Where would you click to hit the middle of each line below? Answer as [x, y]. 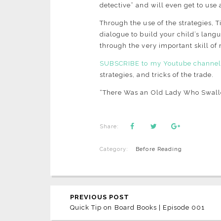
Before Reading [159, 149]
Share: [110, 127]
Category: [114, 149]
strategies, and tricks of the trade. [157, 75]
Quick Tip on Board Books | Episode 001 [138, 208]
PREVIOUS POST [100, 197]
